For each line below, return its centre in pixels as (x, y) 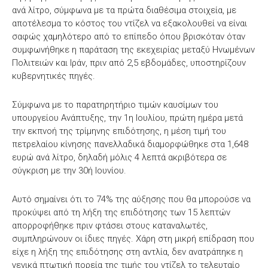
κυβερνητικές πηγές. (54, 76)
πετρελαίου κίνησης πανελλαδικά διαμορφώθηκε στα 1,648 (130, 144)
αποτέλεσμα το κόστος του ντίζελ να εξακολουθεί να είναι (130, 24)
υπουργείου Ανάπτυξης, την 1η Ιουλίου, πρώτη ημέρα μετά (127, 118)
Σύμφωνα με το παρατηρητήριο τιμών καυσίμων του (115, 105)
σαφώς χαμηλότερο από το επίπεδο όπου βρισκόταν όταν (129, 37)
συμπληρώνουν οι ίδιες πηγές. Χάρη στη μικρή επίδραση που (133, 239)
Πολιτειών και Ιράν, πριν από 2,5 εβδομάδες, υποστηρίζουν (129, 63)
